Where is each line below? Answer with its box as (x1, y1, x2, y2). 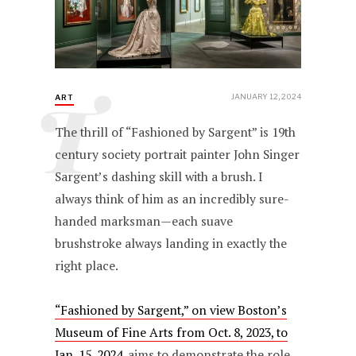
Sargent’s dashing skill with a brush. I (55, 168, 264, 185)
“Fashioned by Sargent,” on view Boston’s (55, 301, 288, 319)
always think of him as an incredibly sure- (55, 190, 290, 207)
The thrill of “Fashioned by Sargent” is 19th (55, 123, 296, 141)
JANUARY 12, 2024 (230, 92, 301, 102)
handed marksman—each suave (55, 212, 234, 230)
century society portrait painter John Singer (55, 145, 300, 163)
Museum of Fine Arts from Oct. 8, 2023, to (55, 323, 288, 341)
